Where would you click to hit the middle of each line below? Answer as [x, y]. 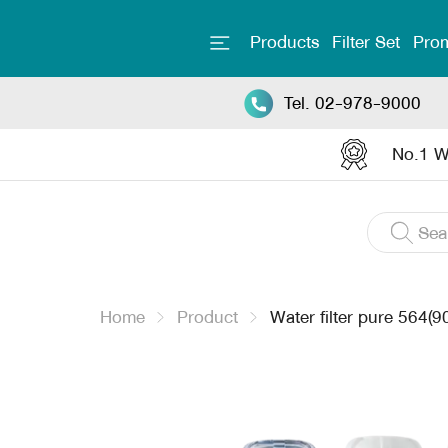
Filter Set [366, 42]
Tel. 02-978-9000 [352, 102]
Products [284, 42]
